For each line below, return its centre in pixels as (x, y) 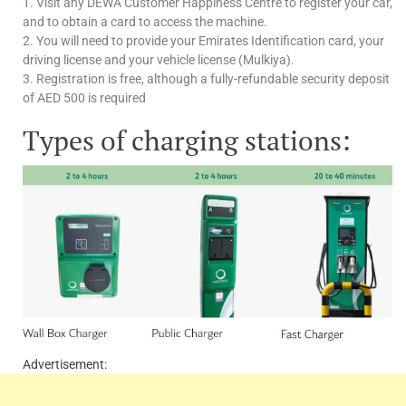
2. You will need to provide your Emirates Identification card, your (203, 41)
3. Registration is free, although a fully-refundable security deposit (206, 79)
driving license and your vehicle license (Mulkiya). (159, 60)
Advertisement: (65, 364)
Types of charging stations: (187, 141)
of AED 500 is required (84, 98)
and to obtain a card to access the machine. (145, 22)
